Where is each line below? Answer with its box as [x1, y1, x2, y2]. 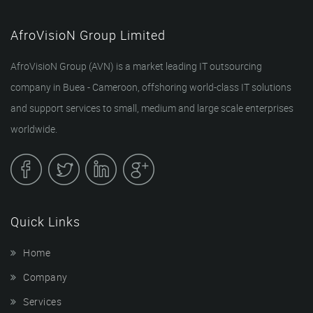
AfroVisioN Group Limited [10, 26, 166, 43]
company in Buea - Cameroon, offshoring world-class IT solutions [10, 80, 291, 94]
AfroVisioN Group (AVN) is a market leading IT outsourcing [10, 59, 262, 73]
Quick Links [10, 212, 80, 230]
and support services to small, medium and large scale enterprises [10, 101, 293, 115]
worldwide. [10, 122, 57, 136]
